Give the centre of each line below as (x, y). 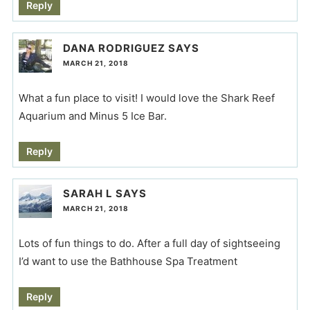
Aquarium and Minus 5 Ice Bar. (92, 116)
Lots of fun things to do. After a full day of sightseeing (149, 244)
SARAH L (88, 194)
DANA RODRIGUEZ (114, 48)
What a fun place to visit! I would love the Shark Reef (146, 98)
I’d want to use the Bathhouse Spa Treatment (128, 262)
